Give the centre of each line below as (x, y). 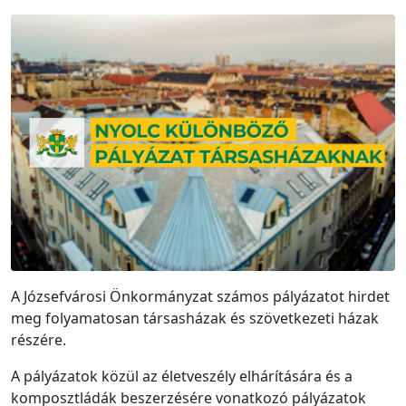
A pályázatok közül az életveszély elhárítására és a (182, 376)
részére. (39, 339)
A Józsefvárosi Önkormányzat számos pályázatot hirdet (200, 296)
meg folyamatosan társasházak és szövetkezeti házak (195, 318)
